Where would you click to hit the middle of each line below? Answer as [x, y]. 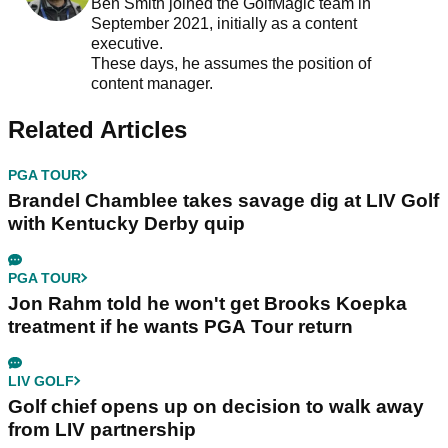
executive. [128, 43]
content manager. [153, 83]
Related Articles [97, 129]
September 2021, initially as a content [223, 23]
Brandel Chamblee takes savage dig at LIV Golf [223, 200]
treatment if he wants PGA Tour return [180, 326]
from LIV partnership [102, 429]
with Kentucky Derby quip [126, 223]
